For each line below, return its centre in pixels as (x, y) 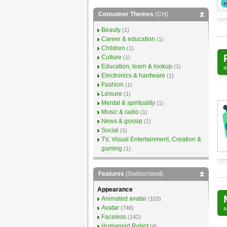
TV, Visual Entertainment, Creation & (151, 139)
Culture (111, 57)
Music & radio (120, 112)
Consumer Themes (126, 14)
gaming (111, 148)
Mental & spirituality (128, 103)
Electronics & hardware (133, 75)
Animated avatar (124, 199)
